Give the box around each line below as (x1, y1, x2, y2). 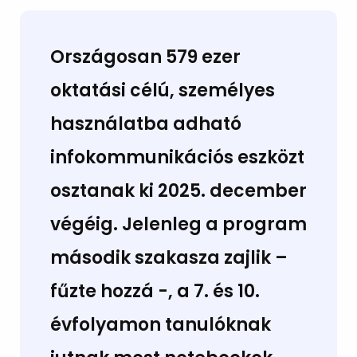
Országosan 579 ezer (49, 45, 241, 70)
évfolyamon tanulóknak (49, 312, 271, 338)
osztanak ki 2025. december (49, 178, 307, 204)
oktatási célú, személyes (49, 78, 275, 104)
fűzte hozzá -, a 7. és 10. (49, 279, 260, 304)
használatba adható (49, 112, 241, 137)
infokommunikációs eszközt (49, 145, 304, 171)
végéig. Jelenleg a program (49, 212, 307, 237)
